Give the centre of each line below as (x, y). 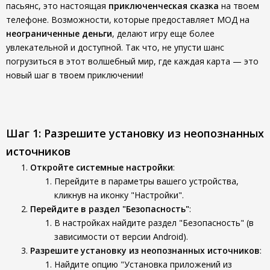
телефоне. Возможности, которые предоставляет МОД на (128, 20)
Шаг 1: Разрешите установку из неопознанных (135, 133)
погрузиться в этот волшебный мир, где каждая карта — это (132, 61)
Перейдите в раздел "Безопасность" (110, 209)
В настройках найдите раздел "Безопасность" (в (154, 223)
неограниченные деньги (59, 33)
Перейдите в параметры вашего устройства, (146, 181)
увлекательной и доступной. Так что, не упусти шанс (115, 47)
